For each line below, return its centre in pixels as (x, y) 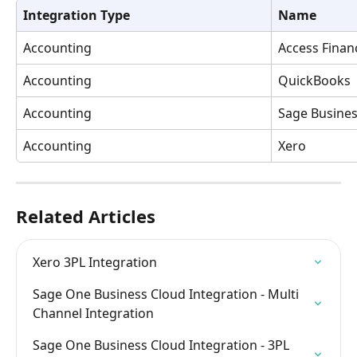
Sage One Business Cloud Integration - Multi (167, 294)
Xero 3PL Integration (95, 262)
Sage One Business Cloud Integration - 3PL (163, 345)
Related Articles (86, 216)
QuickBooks (314, 80)
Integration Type (76, 15)
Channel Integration (93, 313)
